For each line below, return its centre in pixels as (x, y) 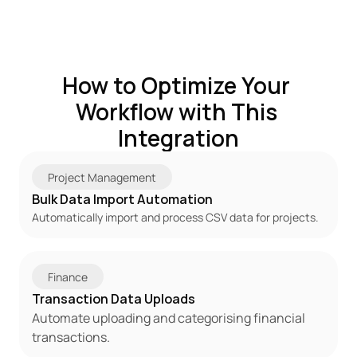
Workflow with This (176, 112)
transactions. (71, 337)
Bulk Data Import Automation (122, 199)
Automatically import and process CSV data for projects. (175, 217)
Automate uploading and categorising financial (169, 318)
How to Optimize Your (176, 85)
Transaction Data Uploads (114, 299)
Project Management (102, 177)
